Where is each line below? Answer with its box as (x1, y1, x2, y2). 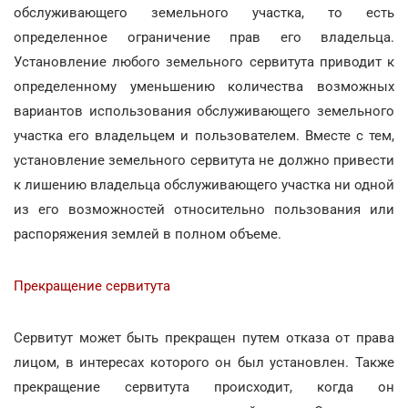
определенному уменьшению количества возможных (14, 77, 394, 95)
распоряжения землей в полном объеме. (14, 225, 281, 242)
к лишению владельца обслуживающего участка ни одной (14, 176, 394, 193)
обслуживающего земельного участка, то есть (14, 4, 394, 21)
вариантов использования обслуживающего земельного (14, 102, 394, 119)
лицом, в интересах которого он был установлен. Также (14, 353, 394, 371)
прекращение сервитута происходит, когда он (14, 378, 394, 395)
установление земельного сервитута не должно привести (14, 151, 394, 168)
